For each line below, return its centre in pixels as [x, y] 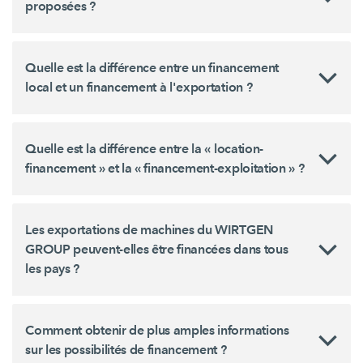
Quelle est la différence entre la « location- [144, 149]
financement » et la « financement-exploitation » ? [165, 169]
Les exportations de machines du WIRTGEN [149, 230]
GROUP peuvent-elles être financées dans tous [157, 250]
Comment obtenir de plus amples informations [157, 331]
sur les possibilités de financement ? [126, 350]
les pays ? [53, 269]
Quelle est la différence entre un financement [152, 68]
